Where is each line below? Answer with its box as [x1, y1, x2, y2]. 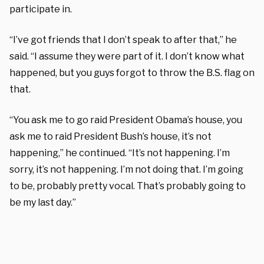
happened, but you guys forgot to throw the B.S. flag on [9, 67, 255, 78]
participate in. [9, 3, 72, 15]
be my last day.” [9, 196, 76, 208]
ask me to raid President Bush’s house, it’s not [9, 130, 212, 142]
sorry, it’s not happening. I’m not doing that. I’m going [9, 163, 243, 175]
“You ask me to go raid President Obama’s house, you [9, 114, 242, 126]
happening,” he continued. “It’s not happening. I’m [9, 147, 230, 159]
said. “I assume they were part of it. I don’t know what [9, 50, 245, 62]
